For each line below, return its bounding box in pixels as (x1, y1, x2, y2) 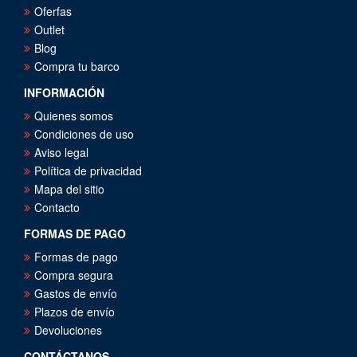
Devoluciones (34, 321, 102, 338)
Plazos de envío (34, 303, 115, 320)
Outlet (34, 21, 65, 37)
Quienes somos (34, 107, 113, 124)
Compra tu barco (34, 57, 120, 74)
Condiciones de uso (34, 125, 134, 142)
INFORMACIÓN (24, 84, 104, 100)
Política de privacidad (34, 162, 142, 178)
